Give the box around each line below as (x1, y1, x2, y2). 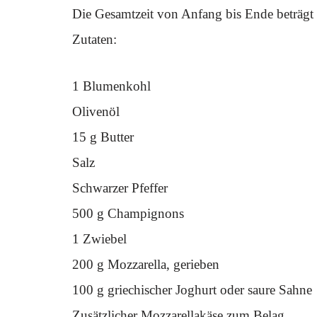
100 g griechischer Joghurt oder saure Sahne (72, 282, 312, 297)
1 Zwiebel (72, 231, 127, 246)
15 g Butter (72, 129, 134, 144)
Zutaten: (72, 32, 117, 47)
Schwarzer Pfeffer (72, 180, 168, 195)
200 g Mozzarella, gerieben (72, 257, 219, 272)
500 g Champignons (72, 206, 184, 221)
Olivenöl (72, 104, 120, 119)
